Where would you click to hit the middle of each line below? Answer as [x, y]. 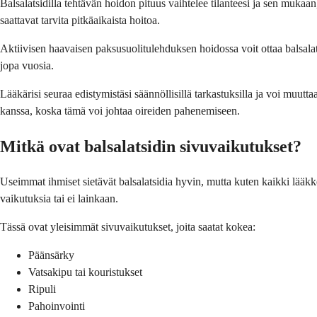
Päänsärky [51, 255]
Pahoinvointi [57, 306]
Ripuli [42, 289]
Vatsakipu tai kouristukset [85, 272]
